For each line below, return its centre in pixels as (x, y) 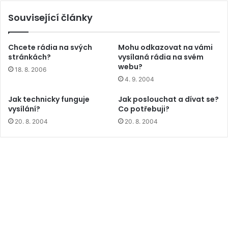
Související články (50, 17)
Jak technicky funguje (49, 99)
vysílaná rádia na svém (161, 57)
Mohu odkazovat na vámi (165, 47)
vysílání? (24, 109)
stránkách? (30, 57)
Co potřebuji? (144, 109)
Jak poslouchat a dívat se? (168, 99)
